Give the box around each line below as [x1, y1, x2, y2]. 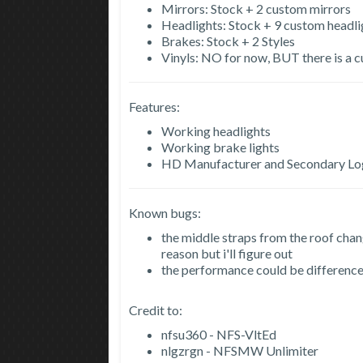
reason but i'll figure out [161, 246, 293, 262]
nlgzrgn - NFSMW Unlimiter [161, 343, 319, 359]
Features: [129, 99, 181, 115]
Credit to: [129, 302, 183, 318]
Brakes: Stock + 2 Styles [161, 33, 296, 49]
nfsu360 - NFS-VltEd [161, 327, 277, 343]
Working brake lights [161, 139, 280, 156]
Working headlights [161, 123, 271, 139]
